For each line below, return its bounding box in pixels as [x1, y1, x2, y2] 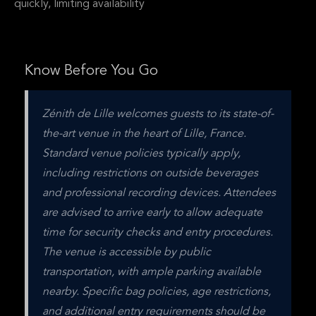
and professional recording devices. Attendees [42, 188, 276, 199]
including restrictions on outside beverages [42, 168, 258, 179]
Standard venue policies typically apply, [42, 148, 241, 159]
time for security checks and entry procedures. [42, 227, 273, 238]
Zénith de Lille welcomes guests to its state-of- [42, 109, 274, 120]
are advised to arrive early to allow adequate [42, 207, 262, 219]
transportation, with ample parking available [42, 267, 261, 278]
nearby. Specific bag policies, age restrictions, [42, 286, 271, 298]
